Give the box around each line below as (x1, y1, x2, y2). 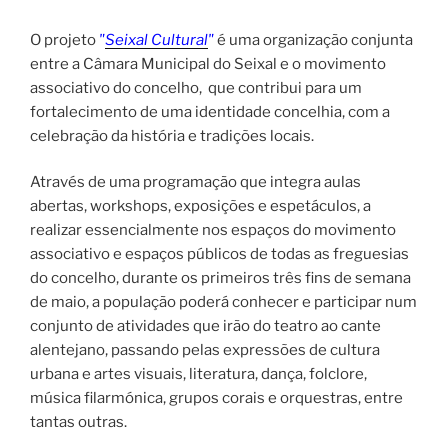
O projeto (30, 30, 99, 49)
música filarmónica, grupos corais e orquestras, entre (30, 389, 403, 408)
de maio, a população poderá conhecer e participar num (30, 293, 417, 312)
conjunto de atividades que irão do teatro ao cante (30, 317, 381, 336)
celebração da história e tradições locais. (30, 126, 314, 145)
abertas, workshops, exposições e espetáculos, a (30, 197, 371, 216)
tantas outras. (30, 413, 127, 432)
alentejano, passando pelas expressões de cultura (30, 341, 380, 360)
